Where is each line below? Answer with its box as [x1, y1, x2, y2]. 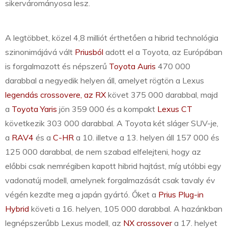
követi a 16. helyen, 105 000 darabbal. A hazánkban [29, 204, 222, 214]
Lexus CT [157, 104, 192, 115]
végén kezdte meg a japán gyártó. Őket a [5, 189, 158, 200]
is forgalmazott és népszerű [5, 61, 109, 72]
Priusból [75, 47, 103, 58]
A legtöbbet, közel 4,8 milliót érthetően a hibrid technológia [5, 33, 218, 43]
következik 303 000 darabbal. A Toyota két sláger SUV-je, [5, 118, 218, 129]
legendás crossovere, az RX [5, 90, 106, 100]
